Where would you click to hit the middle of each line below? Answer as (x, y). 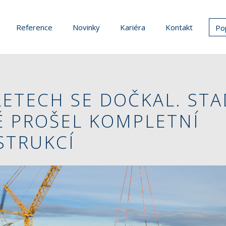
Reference (34, 27)
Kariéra (133, 27)
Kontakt (179, 27)
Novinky (86, 27)
